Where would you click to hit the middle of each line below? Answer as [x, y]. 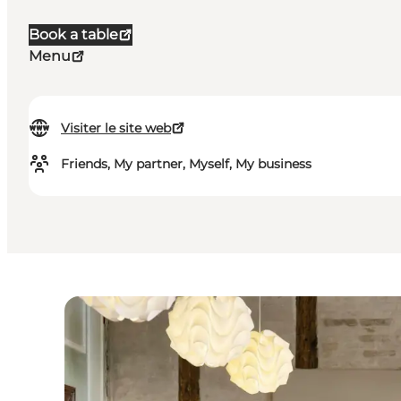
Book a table [73, 35]
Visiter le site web [116, 128]
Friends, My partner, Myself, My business [186, 164]
